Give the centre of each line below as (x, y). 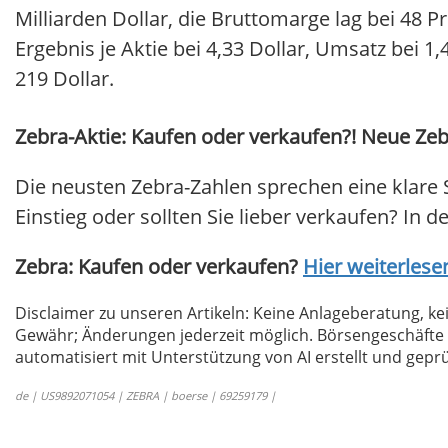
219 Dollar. (64, 79)
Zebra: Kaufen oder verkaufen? (159, 267)
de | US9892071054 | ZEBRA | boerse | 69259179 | (145, 396)
